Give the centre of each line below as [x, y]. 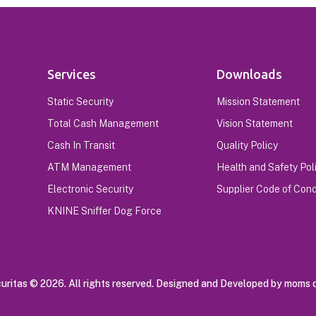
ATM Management [89, 167]
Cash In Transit [81, 145]
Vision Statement [254, 123]
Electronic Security [90, 189]
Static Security [80, 102]
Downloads [249, 74]
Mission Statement [258, 102]
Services [71, 74]
